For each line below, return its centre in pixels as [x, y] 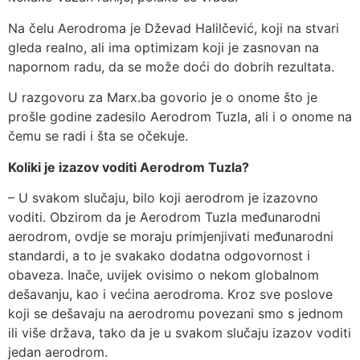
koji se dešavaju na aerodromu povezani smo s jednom [176, 313]
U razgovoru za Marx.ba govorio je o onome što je [163, 98]
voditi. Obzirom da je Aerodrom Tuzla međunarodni [164, 217]
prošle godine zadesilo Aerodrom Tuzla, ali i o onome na [180, 117]
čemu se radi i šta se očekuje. [98, 136]
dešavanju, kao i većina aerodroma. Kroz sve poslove [170, 294]
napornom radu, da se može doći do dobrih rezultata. [171, 66]
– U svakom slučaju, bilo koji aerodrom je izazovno [163, 198]
